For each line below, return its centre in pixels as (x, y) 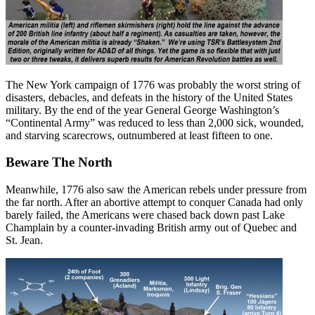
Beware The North (59, 162)
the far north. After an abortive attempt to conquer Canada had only (154, 202)
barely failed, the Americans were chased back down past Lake (145, 215)
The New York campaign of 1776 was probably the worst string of (153, 84)
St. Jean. (24, 240)
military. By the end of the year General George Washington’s (142, 110)
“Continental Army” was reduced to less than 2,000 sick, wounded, (155, 122)
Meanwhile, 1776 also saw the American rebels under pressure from (156, 190)
